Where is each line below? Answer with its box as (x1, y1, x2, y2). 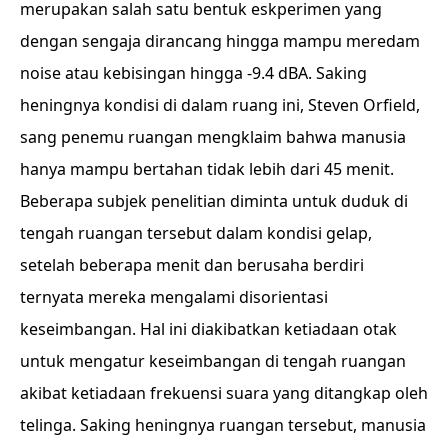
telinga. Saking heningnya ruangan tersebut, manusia (20, 414, 426, 436)
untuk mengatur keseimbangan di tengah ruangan (20, 350, 406, 372)
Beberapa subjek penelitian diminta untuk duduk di (20, 190, 408, 212)
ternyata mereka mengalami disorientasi (20, 286, 328, 308)
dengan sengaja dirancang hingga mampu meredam (20, 30, 420, 52)
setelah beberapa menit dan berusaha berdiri (20, 254, 364, 276)
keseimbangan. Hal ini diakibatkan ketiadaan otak (20, 318, 397, 340)
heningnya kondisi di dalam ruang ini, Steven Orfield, (20, 94, 420, 116)
